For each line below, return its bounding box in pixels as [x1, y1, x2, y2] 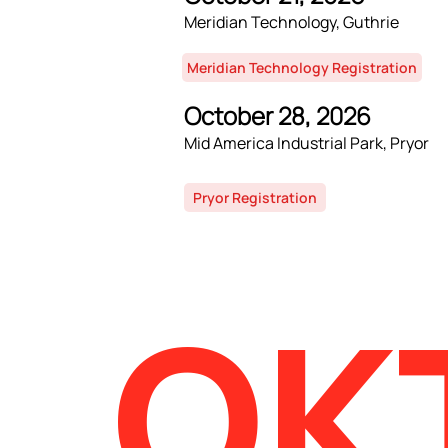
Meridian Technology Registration [187, 58, 417, 77]
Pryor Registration [193, 188, 317, 207]
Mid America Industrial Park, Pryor [184, 132, 429, 154]
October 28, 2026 [184, 99, 371, 132]
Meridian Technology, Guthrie [184, 11, 399, 33]
